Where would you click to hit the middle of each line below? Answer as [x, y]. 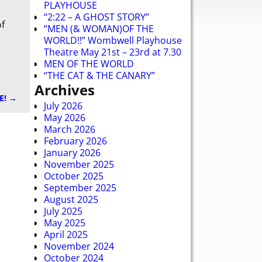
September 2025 [80, 187]
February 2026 [75, 141]
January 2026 [72, 152]
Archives [65, 89]
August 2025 [71, 199]
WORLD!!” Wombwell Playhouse [113, 40]
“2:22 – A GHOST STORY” [96, 17]
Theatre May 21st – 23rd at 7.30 [113, 52]
